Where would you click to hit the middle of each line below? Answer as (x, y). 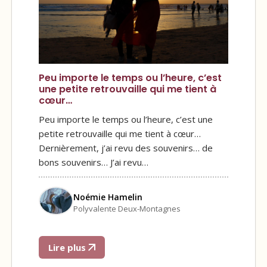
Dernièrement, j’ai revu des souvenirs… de (126, 148)
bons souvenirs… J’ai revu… (94, 162)
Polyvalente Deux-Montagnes (127, 209)
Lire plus (68, 248)
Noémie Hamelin (108, 197)
